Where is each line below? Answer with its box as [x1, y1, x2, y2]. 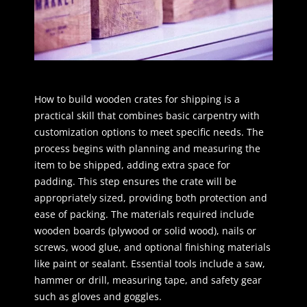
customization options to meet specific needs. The [34, 125, 264, 138]
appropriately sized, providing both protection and [34, 191, 267, 204]
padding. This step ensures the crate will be [34, 174, 236, 188]
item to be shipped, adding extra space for [34, 158, 230, 171]
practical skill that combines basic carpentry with [34, 108, 260, 122]
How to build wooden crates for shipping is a [34, 92, 240, 106]
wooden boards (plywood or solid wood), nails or [34, 223, 256, 237]
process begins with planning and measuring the [34, 141, 260, 155]
